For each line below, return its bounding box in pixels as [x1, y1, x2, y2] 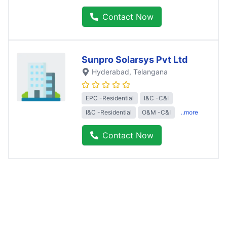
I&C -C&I [144, 94, 169, 102]
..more [181, 108, 198, 116]
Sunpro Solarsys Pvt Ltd [82, 54, 187, 65]
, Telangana [129, 67, 168, 76]
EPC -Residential [86, 94, 134, 102]
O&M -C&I [142, 108, 171, 116]
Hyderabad [92, 67, 129, 76]
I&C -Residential [86, 108, 132, 116]
